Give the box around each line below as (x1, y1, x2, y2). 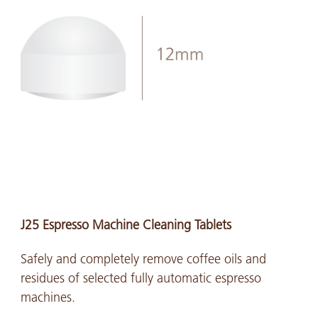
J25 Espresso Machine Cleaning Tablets (20, 217, 231, 234)
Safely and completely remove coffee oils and (20, 251, 266, 267)
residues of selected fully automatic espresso (20, 270, 261, 286)
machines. (20, 289, 75, 305)
